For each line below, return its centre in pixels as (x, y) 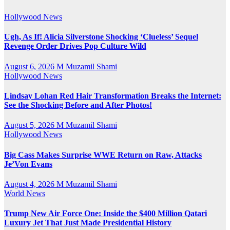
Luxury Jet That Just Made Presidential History (88, 223)
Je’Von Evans (28, 164)
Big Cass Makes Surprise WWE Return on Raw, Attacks (103, 155)
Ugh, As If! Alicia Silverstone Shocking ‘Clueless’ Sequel (101, 37)
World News (25, 193)
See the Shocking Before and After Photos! (78, 105)
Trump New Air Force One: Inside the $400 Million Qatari (106, 214)
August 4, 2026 (30, 184)
